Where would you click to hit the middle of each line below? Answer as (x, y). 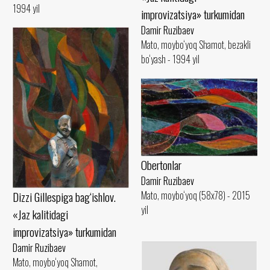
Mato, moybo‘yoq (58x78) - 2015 (196, 195)
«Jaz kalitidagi (40, 215)
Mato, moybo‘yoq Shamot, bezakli (196, 45)
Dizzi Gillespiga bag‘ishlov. (64, 197)
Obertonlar (161, 165)
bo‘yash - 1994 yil (170, 59)
